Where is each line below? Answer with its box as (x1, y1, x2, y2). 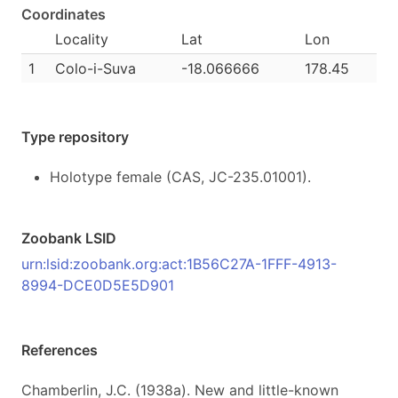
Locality (55, 30, 108, 48)
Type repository (21, 128, 129, 146)
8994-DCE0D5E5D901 (21, 276, 174, 294)
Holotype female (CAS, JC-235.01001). (50, 168, 311, 186)
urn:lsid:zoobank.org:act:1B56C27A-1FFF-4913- (21, 255, 337, 273)
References (21, 341, 98, 359)
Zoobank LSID (21, 229, 116, 247)
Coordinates (21, 5, 106, 23)
